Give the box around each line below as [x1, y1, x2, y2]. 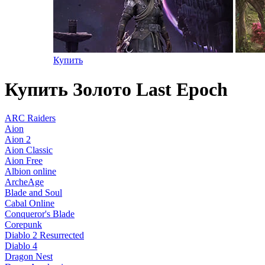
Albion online [5, 166, 56, 177]
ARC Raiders [5, 113, 56, 124]
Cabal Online [5, 198, 54, 209]
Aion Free [5, 156, 43, 166]
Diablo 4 [5, 241, 37, 251]
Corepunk [5, 219, 42, 230]
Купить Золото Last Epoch [5, 78, 228, 100]
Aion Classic [5, 145, 53, 156]
